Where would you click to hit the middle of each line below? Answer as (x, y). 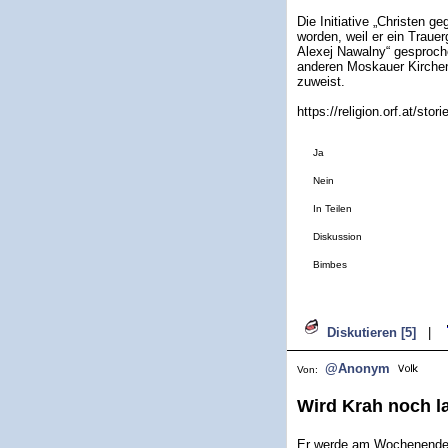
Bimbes (330, 264)
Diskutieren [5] (371, 332)
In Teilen (332, 208)
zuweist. (321, 81)
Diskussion (337, 236)
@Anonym (357, 368)
